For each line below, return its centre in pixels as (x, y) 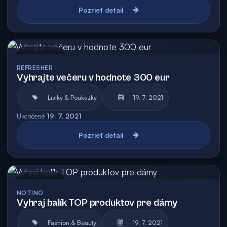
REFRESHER (35, 68)
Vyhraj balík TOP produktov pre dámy (97, 203)
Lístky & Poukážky (72, 97)
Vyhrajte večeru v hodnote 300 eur (93, 78)
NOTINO (30, 193)
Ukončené (31, 116)
